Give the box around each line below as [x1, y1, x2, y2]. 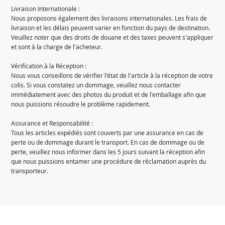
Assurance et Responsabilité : [11, 119, 93, 128]
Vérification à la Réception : [11, 62, 87, 71]
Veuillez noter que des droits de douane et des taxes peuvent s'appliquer [11, 33, 214, 42]
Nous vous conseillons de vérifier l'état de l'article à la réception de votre [11, 71, 213, 80]
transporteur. [11, 167, 49, 176]
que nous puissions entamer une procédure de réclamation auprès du [11, 157, 206, 166]
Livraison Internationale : [11, 5, 80, 14]
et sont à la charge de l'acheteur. [11, 43, 103, 52]
